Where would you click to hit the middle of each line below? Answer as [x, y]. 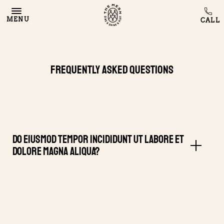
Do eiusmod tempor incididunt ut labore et [98, 139]
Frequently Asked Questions [112, 70]
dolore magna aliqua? [56, 151]
